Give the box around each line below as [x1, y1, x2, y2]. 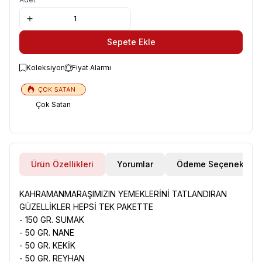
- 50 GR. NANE [19, 227, 74, 237]
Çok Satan [36, 99, 71, 109]
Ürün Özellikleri [31, 158, 94, 169]
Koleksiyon [26, 63, 65, 72]
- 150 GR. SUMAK [19, 214, 84, 225]
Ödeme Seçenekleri [177, 158, 257, 169]
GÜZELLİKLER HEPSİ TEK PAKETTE [19, 201, 156, 212]
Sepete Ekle [106, 36, 156, 47]
